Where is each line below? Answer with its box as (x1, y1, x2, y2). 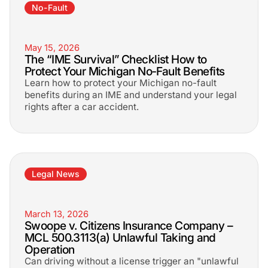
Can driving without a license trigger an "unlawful (25, 255, 239, 267)
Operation (25, 242, 75, 257)
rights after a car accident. (25, 101, 139, 112)
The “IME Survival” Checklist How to (25, 52, 207, 66)
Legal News (32, 169, 80, 179)
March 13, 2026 (25, 209, 89, 220)
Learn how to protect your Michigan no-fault (25, 77, 217, 89)
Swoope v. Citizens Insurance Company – (25, 218, 233, 233)
